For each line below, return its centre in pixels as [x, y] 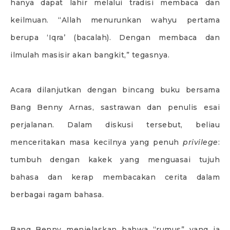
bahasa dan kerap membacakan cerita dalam [115, 177]
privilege [200, 142]
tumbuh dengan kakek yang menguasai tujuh [115, 159]
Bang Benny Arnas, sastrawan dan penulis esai [115, 107]
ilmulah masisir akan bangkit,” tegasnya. [90, 55]
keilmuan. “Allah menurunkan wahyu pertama [115, 20]
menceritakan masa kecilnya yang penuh [97, 142]
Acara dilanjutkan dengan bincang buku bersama [115, 90]
